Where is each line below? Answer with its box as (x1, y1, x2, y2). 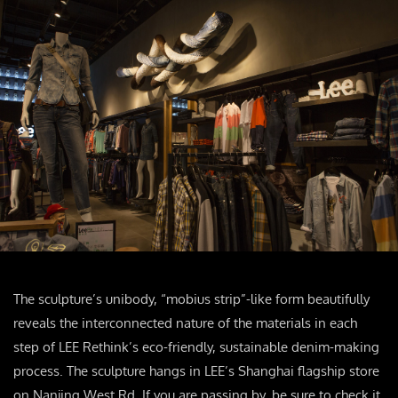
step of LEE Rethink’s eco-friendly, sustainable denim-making (13, 338, 379, 356)
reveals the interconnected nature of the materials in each (13, 314, 357, 332)
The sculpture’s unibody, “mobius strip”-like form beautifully (13, 291, 370, 308)
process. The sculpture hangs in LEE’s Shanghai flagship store (13, 362, 379, 380)
